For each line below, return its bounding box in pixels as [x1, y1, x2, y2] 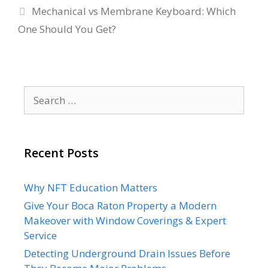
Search [23, 86, 55, 100]
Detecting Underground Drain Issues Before [24, 246, 230, 260]
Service [24, 228, 57, 242]
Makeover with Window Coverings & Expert [24, 213, 226, 227]
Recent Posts [24, 144, 99, 161]
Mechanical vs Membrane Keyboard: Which [32, 4, 236, 18]
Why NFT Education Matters [24, 180, 157, 194]
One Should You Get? [18, 22, 116, 36]
